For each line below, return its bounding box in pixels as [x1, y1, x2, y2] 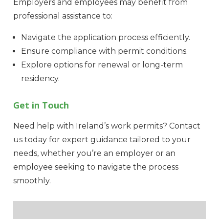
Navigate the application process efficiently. [21, 33, 190, 43]
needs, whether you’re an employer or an [13, 149, 175, 158]
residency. [21, 74, 60, 84]
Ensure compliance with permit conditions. [21, 46, 188, 56]
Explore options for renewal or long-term [21, 60, 183, 70]
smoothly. [13, 176, 51, 186]
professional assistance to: [13, 11, 112, 21]
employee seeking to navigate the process [13, 162, 178, 172]
